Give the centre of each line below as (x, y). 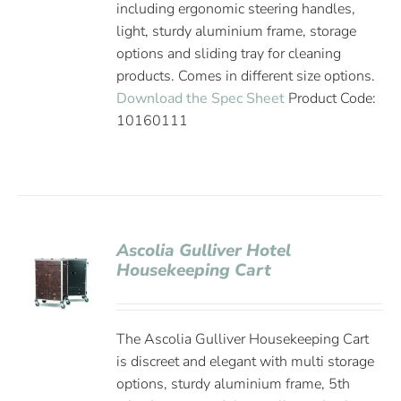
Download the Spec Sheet (201, 98)
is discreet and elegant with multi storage (246, 362)
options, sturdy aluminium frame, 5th (234, 384)
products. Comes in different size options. (246, 76)
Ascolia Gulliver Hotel (204, 251)
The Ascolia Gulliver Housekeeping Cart (243, 339)
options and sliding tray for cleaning (229, 54)
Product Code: (331, 98)
